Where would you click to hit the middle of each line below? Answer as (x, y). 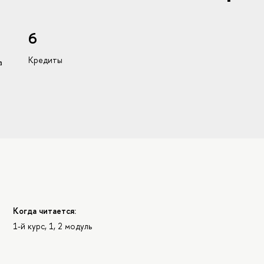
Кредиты (45, 60)
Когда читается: (45, 210)
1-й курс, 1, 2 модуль (53, 226)
